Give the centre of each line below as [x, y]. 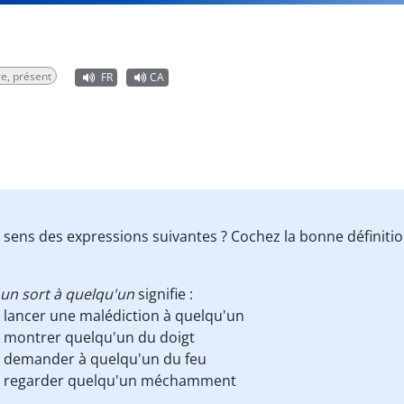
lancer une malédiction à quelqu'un [124, 316]
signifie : [164, 294]
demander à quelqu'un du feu [105, 359]
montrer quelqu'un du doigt [99, 337]
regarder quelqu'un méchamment [120, 381]
